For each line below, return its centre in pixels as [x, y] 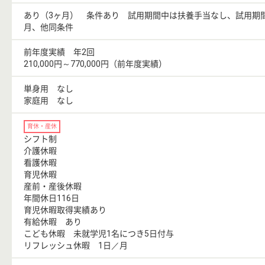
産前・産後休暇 [53, 186]
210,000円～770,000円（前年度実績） [95, 64]
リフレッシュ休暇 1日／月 [76, 245]
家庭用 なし [49, 100]
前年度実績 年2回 [59, 52]
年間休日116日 [51, 198]
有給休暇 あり [57, 222]
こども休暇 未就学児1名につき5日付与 [99, 233]
